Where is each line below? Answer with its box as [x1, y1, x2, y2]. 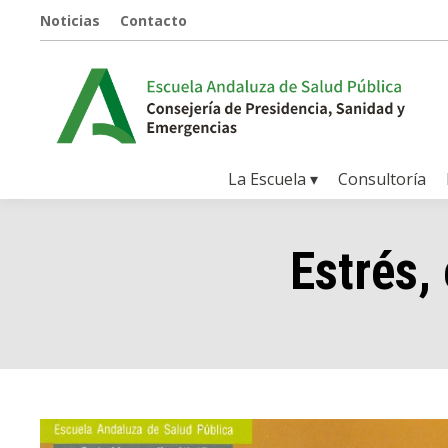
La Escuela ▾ [227, 168, 318, 191]
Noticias [40, 10, 100, 30]
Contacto [120, 10, 187, 30]
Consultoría [337, 168, 426, 191]
